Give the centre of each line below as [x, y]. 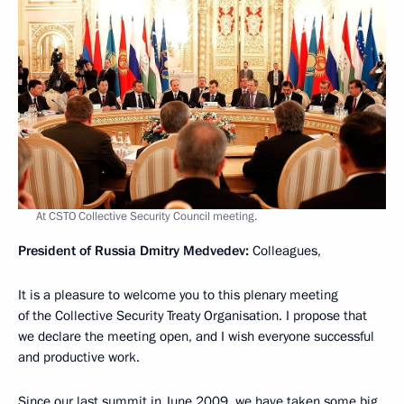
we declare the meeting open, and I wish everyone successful [196, 336]
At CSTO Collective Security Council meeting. [147, 216]
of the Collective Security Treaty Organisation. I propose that [193, 315]
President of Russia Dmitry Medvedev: [133, 250]
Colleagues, [285, 250]
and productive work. [79, 357]
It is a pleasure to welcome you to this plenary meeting [178, 294]
